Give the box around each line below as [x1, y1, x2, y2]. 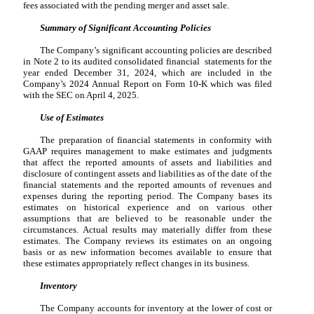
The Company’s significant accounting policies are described [40, 44, 272, 55]
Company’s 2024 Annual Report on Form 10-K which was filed [23, 78, 272, 89]
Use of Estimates [40, 111, 104, 123]
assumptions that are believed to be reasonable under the [23, 212, 272, 224]
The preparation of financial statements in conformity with [40, 134, 272, 145]
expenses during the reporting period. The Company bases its [23, 190, 272, 201]
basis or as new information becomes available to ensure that [23, 246, 272, 257]
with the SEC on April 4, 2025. [23, 89, 139, 100]
